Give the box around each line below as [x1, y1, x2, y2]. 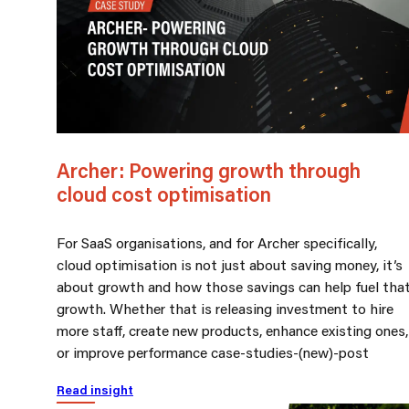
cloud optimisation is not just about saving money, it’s [57, 254, 403, 274]
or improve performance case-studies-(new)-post [57, 341, 369, 362]
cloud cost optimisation [57, 180, 271, 207]
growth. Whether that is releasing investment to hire [57, 298, 393, 318]
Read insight [57, 381, 133, 398]
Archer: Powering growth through [57, 156, 361, 184]
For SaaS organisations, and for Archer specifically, [57, 232, 377, 252]
